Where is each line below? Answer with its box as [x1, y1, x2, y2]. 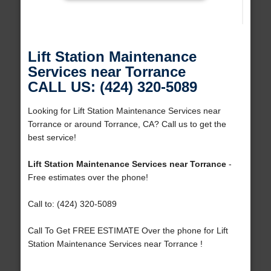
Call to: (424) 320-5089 [27, 199, 117, 209]
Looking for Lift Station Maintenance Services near [27, 106, 221, 116]
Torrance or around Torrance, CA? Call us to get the [27, 119, 226, 129]
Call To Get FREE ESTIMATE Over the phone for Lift [27, 226, 228, 236]
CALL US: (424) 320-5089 [27, 79, 197, 96]
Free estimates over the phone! [27, 172, 148, 183]
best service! [27, 132, 76, 143]
